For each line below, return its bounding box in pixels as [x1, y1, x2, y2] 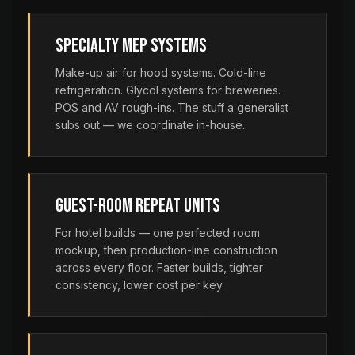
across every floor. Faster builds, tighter [55, 261, 263, 274]
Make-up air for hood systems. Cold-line [55, 66, 266, 79]
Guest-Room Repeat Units [55, 194, 220, 217]
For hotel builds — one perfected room [55, 226, 260, 239]
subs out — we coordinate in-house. [55, 118, 245, 132]
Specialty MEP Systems [55, 34, 207, 57]
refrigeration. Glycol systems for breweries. [55, 83, 281, 97]
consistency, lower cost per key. [55, 278, 224, 292]
